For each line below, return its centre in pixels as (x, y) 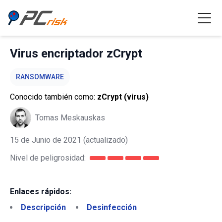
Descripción (43, 207)
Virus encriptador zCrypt (76, 54)
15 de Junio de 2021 (46, 140)
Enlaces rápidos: (41, 192)
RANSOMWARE (40, 77)
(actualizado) (105, 140)
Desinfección (112, 207)
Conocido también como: (54, 97)
